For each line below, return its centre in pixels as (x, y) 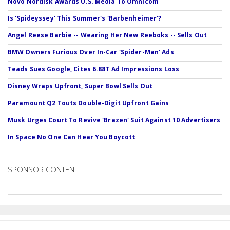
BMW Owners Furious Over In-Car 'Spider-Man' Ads (91, 52)
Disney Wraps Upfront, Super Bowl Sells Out (80, 86)
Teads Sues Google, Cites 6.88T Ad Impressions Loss (93, 69)
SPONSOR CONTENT (43, 169)
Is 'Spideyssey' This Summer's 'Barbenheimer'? (85, 18)
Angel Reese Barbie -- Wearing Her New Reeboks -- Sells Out (107, 35)
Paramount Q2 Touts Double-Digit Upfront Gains (89, 103)
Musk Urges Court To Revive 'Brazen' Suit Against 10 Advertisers (114, 120)
